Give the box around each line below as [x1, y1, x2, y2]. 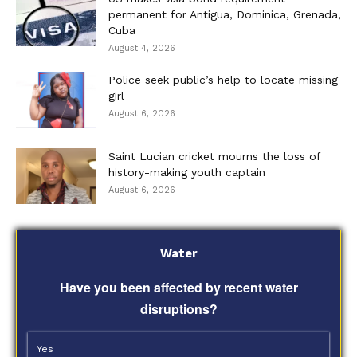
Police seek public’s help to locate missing [108, 73, 338, 86]
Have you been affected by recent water [59, 277, 298, 296]
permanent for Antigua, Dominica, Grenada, [108, 7, 341, 21]
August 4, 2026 [108, 42, 175, 53]
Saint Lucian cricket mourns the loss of [108, 149, 320, 163]
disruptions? [139, 299, 218, 318]
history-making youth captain [108, 165, 265, 178]
